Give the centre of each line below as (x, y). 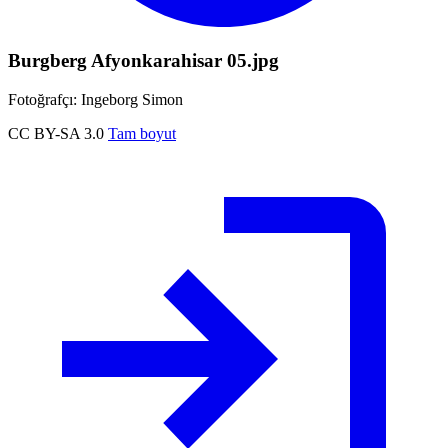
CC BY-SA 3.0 (56, 133)
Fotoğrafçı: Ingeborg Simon (95, 99)
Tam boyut (142, 133)
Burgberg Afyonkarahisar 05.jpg (143, 60)
